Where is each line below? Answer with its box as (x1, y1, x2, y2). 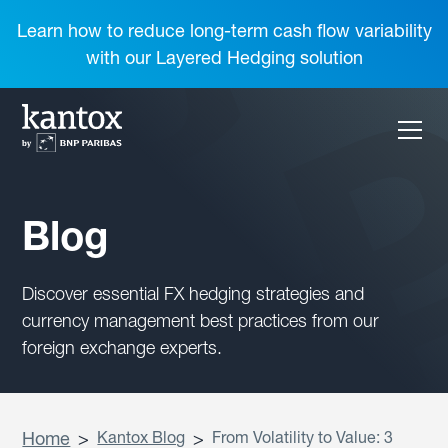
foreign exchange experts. (22, 336, 223, 359)
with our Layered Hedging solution (85, 46, 363, 69)
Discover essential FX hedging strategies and (22, 282, 365, 305)
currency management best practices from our (22, 309, 380, 332)
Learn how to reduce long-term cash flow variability (16, 19, 432, 42)
